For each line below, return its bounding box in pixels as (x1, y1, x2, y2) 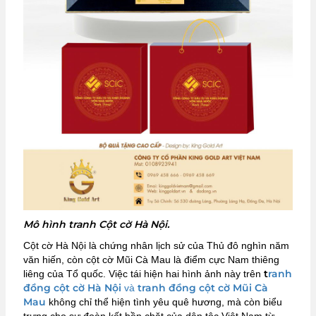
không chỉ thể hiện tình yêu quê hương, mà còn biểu (46, 296, 282, 308)
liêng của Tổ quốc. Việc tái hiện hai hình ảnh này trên (23, 267, 264, 279)
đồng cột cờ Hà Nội (23, 281, 121, 294)
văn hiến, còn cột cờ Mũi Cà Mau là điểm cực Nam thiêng (23, 253, 279, 265)
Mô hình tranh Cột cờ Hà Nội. (23, 217, 172, 231)
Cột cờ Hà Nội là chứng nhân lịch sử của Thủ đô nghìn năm (23, 239, 289, 251)
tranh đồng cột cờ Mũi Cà (138, 281, 268, 294)
